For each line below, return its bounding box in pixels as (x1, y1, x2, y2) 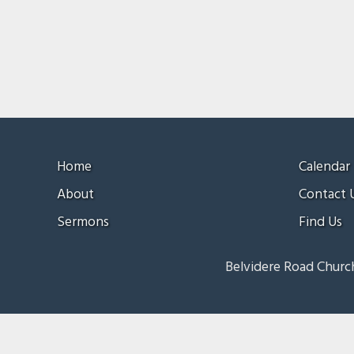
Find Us (299, 211, 343, 235)
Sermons (57, 211, 109, 235)
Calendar (299, 156, 351, 179)
